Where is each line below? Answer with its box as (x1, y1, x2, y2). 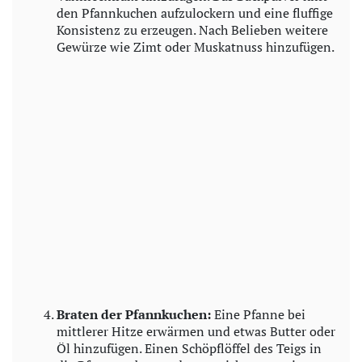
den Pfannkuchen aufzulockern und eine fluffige (57, 3, 333, 22)
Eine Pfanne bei (211, 305, 305, 323)
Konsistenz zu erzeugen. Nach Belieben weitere (57, 20, 328, 39)
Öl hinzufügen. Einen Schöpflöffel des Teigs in (57, 339, 322, 357)
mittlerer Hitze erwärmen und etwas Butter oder (57, 322, 335, 340)
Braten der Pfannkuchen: (57, 305, 211, 323)
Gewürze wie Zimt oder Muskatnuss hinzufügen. (57, 37, 335, 56)
